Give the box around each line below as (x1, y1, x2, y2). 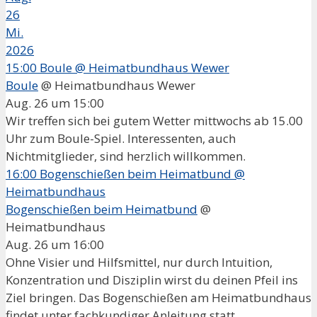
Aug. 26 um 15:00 (6, 94, 104, 111)
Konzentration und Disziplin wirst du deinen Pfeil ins (6, 271, 298, 288)
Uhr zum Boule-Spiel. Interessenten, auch (6, 129, 236, 146)
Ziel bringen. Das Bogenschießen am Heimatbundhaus (6, 289, 311, 306)
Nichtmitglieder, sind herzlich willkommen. (6, 147, 251, 164)
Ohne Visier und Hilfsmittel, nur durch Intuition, (6, 253, 272, 270)
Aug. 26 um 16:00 (6, 236, 104, 253)
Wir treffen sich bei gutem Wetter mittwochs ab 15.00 (6, 112, 303, 129)
